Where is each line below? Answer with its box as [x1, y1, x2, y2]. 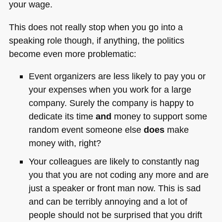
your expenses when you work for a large [28, 84, 191, 95]
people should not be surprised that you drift [28, 209, 202, 220]
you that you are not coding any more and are [28, 169, 209, 180]
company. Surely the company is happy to [28, 98, 194, 109]
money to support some [111, 111, 207, 122]
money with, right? [28, 138, 101, 149]
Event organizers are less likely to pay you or [28, 71, 206, 82]
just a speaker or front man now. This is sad [28, 182, 201, 193]
